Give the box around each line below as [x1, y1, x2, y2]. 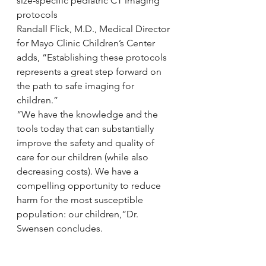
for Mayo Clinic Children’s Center [17, 37, 157, 49]
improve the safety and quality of [17, 137, 157, 148]
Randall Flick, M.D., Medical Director [17, 23, 172, 34]
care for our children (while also [17, 151, 151, 163]
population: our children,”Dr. [17, 208, 141, 220]
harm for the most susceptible [17, 194, 145, 205]
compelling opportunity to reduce [17, 180, 163, 191]
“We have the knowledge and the [17, 109, 160, 120]
